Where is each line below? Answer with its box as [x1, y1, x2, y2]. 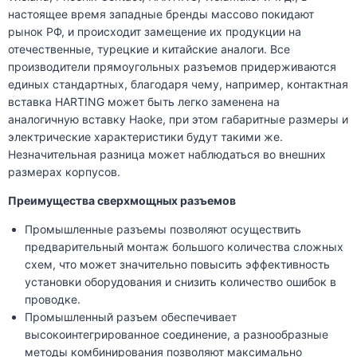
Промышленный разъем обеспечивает [25, 310, 237, 324]
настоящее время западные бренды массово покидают [8, 7, 314, 22]
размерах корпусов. [8, 165, 120, 179]
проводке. [25, 292, 84, 307]
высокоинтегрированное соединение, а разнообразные [25, 328, 328, 342]
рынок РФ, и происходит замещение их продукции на [8, 25, 301, 39]
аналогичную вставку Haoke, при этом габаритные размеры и [8, 112, 348, 127]
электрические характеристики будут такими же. [8, 130, 283, 144]
